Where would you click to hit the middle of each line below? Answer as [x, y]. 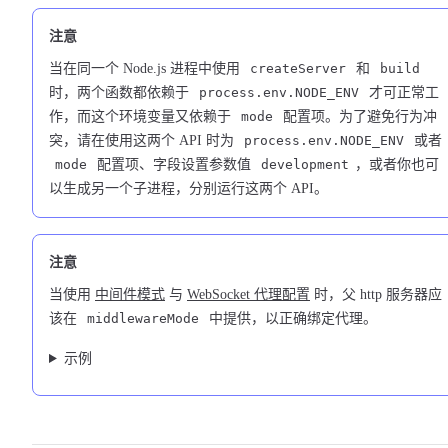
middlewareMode [143, 319]
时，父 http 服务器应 [376, 295]
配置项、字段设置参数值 [174, 165]
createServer [298, 69]
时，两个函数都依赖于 [121, 93]
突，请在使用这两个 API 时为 [143, 141]
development [305, 165]
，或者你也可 [397, 165]
